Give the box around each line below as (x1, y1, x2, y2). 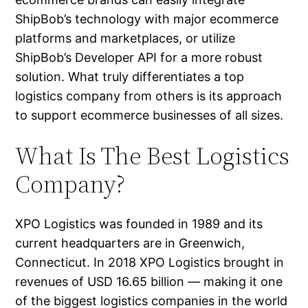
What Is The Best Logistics (15, 139, 290, 173)
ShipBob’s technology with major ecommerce (15, 12, 279, 27)
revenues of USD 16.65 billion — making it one (15, 274, 283, 289)
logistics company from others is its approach (15, 89, 283, 104)
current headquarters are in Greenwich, (15, 236, 245, 251)
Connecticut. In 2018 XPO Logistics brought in (15, 255, 285, 270)
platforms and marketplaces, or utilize (15, 31, 236, 46)
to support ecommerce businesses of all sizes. (15, 108, 284, 123)
